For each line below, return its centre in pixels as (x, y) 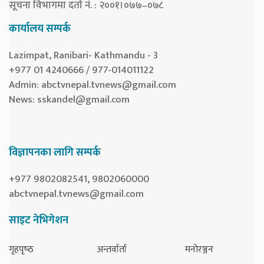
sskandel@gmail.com (83, 99)
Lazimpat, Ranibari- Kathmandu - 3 (83, 55)
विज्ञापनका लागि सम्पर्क (55, 152)
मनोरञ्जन (199, 249)
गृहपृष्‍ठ (21, 249)
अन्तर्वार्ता (112, 249)
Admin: (25, 85)
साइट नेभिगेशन (39, 220)
